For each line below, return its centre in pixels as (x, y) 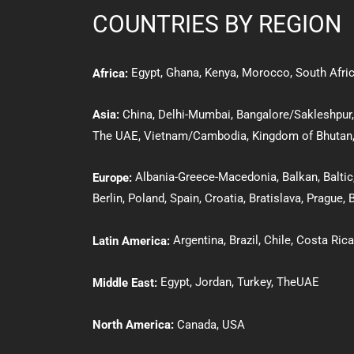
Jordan (213, 282)
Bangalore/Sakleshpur (294, 114)
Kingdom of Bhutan (302, 136)
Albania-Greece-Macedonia (206, 177)
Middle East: (125, 282)
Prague (325, 199)
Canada (197, 324)
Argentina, (200, 241)
